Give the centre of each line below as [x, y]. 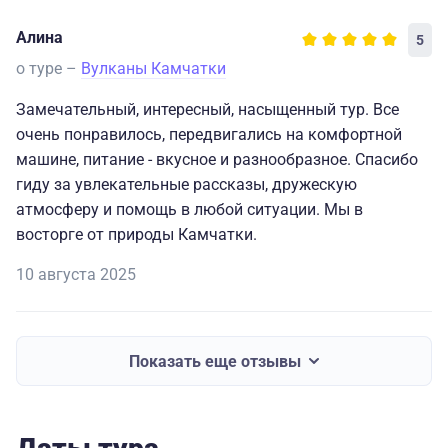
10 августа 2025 [76, 275]
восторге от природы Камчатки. [136, 235]
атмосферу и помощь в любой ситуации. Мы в [189, 210]
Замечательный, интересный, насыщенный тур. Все [207, 110]
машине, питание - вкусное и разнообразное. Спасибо [217, 160]
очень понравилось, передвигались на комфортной [209, 135]
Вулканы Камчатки [153, 69]
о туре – [48, 69]
